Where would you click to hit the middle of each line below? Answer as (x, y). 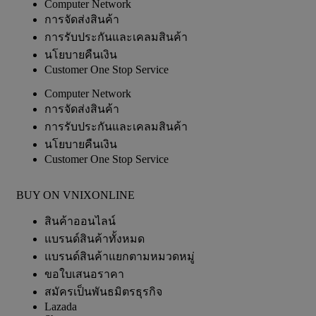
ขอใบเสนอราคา (84, 274)
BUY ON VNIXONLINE (75, 195)
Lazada (61, 306)
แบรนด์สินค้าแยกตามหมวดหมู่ (120, 256)
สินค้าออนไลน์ (80, 221)
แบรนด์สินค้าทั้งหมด (95, 239)
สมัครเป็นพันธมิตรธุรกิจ (103, 292)
